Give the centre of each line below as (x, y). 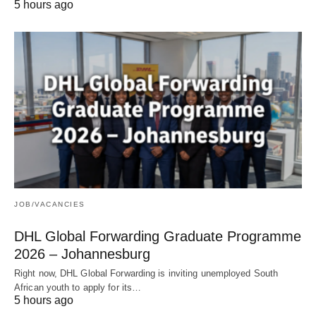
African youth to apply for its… (78, 288)
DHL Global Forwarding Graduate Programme (158, 237)
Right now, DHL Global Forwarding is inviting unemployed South (146, 274)
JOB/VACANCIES (50, 205)
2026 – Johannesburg (82, 254)
